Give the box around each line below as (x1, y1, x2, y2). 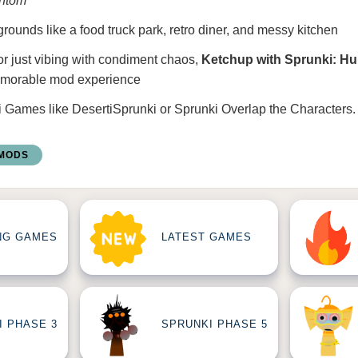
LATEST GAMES (161, 231, 252, 244)
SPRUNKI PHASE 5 (161, 318, 268, 331)
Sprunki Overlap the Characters (174, 102, 352, 116)
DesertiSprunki (72, 102, 157, 116)
